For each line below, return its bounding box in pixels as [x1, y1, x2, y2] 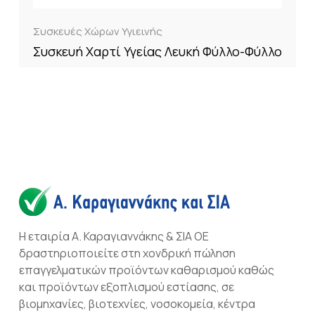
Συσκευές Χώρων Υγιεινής [33, 24, 162, 39]
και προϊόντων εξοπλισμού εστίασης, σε [19, 278, 234, 295]
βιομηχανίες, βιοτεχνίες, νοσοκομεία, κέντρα [19, 295, 255, 311]
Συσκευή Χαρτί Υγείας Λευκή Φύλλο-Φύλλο [33, 43, 282, 60]
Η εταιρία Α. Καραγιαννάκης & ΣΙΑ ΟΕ [19, 228, 209, 244]
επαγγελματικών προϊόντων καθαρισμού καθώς [19, 262, 274, 278]
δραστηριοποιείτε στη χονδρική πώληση [19, 245, 236, 261]
